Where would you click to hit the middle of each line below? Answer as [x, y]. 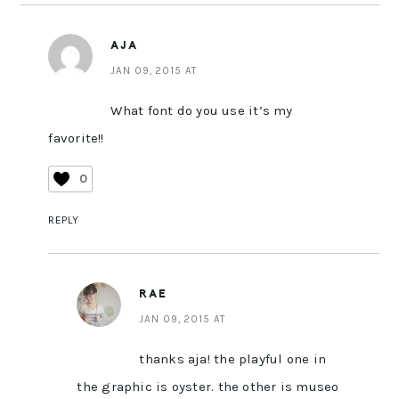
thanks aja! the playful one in [233, 359]
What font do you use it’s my [202, 111]
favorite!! [76, 138]
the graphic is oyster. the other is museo [208, 387]
